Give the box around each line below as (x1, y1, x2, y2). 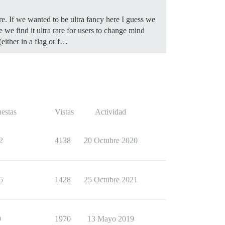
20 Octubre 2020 (83, 136, 138, 145)
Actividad (95, 107, 126, 116)
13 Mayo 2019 (87, 214, 134, 223)
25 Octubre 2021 (83, 175, 138, 184)
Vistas (55, 107, 74, 116)
